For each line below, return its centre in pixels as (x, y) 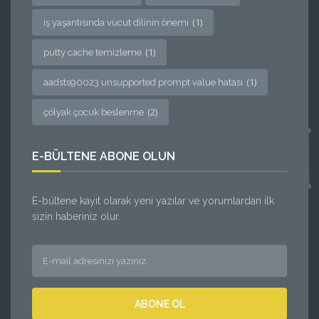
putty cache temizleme (93, 52)
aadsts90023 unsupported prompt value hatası (143, 82)
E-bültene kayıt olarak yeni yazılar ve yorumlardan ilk (153, 201)
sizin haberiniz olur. (76, 216)
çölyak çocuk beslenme (94, 112)
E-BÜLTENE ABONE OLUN (104, 156)
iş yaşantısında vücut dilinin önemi (116, 22)
